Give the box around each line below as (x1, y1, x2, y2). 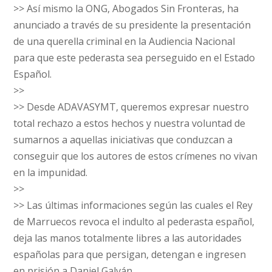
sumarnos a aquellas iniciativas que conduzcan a (13, 133, 233, 146)
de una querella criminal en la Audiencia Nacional (13, 35, 236, 48)
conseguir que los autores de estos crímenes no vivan (13, 149, 258, 163)
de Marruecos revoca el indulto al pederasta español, (13, 215, 255, 228)
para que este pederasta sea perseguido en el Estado (13, 51, 256, 64)
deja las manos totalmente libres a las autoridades (13, 231, 242, 245)
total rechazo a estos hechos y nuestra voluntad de (13, 117, 246, 130)
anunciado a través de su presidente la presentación (13, 18, 251, 32)
